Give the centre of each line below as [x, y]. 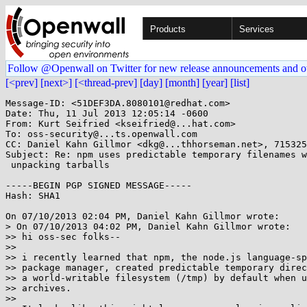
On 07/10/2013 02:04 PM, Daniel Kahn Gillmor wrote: [143, 216]
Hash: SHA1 [33, 196]
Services [257, 29]
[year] [215, 83]
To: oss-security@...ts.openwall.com [101, 134]
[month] [182, 83]
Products [168, 29]
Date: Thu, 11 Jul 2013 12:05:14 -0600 [107, 113]
